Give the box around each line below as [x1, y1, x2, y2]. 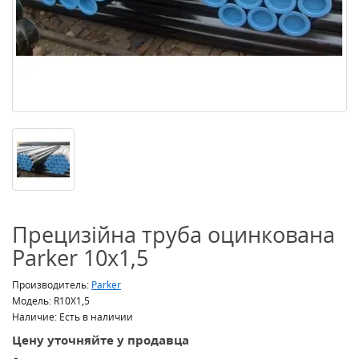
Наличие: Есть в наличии [12, 310, 133, 324]
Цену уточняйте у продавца [12, 332, 189, 348]
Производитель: [12, 278, 91, 292]
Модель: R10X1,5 [12, 294, 90, 308]
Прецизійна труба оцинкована [12, 220, 335, 249]
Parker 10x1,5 [12, 243, 148, 272]
